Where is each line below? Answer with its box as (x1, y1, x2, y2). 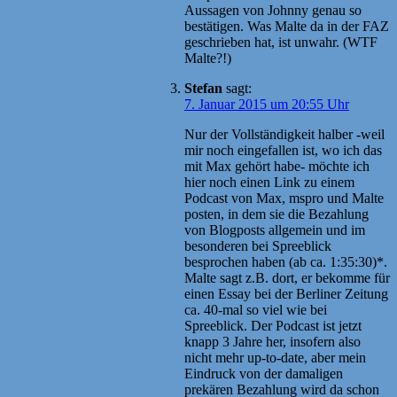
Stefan (184, 80, 222, 96)
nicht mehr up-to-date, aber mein (184, 349, 366, 365)
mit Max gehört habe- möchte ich (184, 158, 370, 174)
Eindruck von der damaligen (184, 365, 343, 381)
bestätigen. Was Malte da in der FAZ (184, 18, 389, 34)
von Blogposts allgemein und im (184, 222, 365, 237)
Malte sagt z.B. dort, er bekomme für (184, 269, 390, 285)
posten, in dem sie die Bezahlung (184, 206, 369, 222)
